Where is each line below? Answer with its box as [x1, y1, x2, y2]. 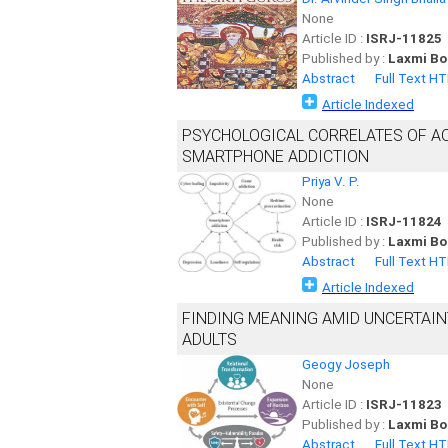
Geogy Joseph [302, 357, 390, 372]
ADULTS [182, 330, 237, 349]
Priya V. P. [302, 174, 360, 189]
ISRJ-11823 [366, 397, 442, 412]
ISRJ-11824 [366, 214, 442, 229]
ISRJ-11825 [366, 31, 442, 46]
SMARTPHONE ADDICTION [182, 147, 369, 166]
